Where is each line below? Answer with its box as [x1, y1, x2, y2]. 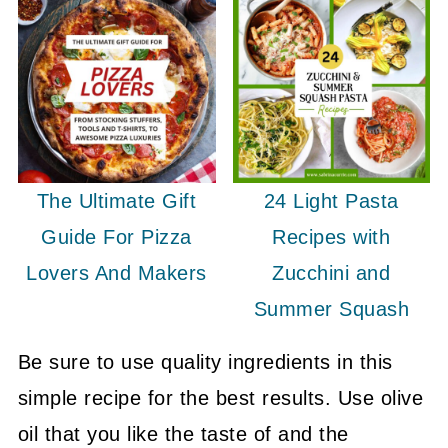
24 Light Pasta [263, 190, 399, 213]
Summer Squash [253, 298, 410, 321]
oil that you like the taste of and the [17, 423, 349, 446]
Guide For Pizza [41, 226, 192, 249]
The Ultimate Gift [36, 190, 197, 213]
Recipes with [272, 226, 391, 249]
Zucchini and [272, 262, 391, 285]
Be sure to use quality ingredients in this [17, 351, 393, 374]
